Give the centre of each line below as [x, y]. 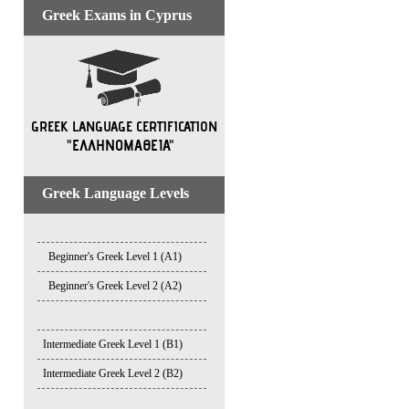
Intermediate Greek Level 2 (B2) [113, 373]
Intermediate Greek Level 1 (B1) [113, 344]
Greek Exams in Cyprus [117, 15]
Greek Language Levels [115, 193]
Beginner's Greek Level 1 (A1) [115, 257]
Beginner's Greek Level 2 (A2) [115, 286]
